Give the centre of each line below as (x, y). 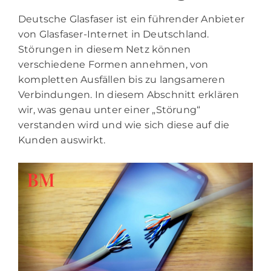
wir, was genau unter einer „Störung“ (109, 110)
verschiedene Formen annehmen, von (113, 65)
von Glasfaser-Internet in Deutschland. (114, 34)
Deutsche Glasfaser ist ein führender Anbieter (132, 19)
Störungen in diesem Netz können (105, 50)
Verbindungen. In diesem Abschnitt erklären (129, 95)
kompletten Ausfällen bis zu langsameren (122, 80)
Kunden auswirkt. (62, 140)
